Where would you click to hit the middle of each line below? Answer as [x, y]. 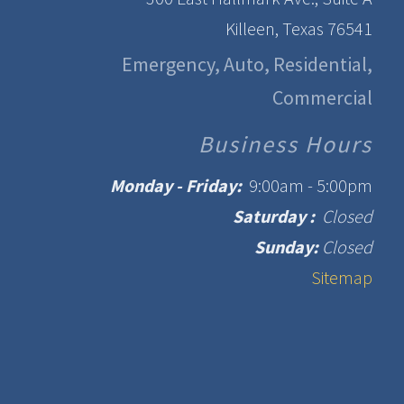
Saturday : [274, 216]
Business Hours [285, 144]
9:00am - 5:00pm [307, 185]
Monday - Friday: [176, 185]
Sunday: [288, 246]
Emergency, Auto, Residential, [247, 64]
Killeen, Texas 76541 [299, 28]
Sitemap [342, 277]
